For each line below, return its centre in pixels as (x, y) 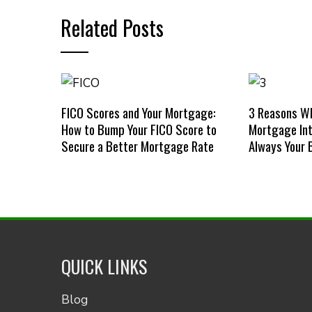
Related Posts (112, 28)
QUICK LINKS (104, 266)
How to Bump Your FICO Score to (139, 129)
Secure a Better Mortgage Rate (137, 146)
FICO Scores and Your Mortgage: (138, 112)
